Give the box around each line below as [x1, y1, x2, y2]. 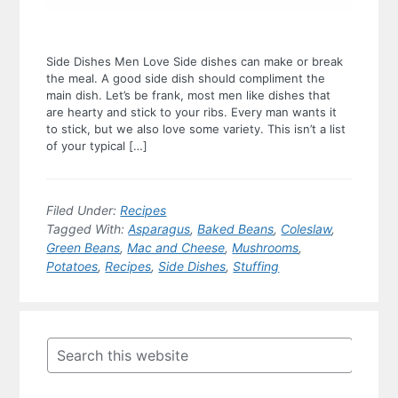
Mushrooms [232, 239, 299, 255]
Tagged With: [46, 220, 129, 236]
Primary [19, 308, 94, 332]
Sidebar [19, 330, 89, 354]
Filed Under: [46, 202, 121, 218]
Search [45, 335, 92, 354]
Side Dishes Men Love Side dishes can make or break [46, 53, 344, 68]
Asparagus [128, 220, 191, 236]
